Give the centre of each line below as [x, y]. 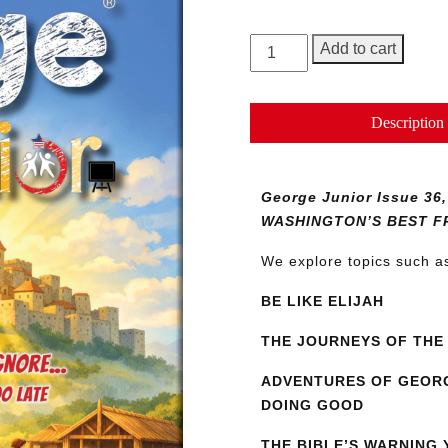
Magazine [285, 93]
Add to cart [358, 49]
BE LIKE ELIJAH [323, 301]
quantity [280, 165]
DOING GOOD [313, 405]
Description [408, 123]
